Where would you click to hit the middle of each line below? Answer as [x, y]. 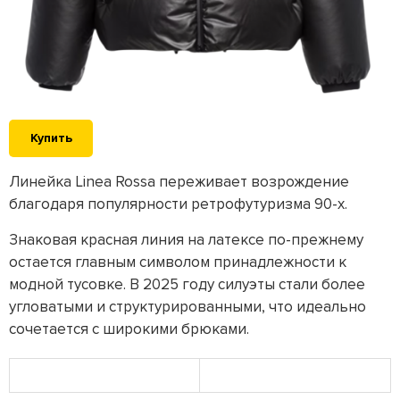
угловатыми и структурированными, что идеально [187, 306]
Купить [51, 137]
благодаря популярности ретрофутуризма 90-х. [178, 204]
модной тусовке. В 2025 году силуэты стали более [187, 284]
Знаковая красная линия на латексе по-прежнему [186, 239]
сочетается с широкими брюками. [129, 329]
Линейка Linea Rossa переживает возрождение [179, 181]
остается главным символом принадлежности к [178, 262]
